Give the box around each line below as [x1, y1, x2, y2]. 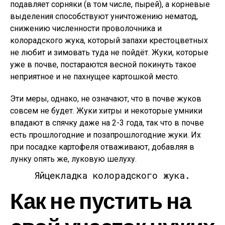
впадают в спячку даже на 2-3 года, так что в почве [10, 118, 204, 128]
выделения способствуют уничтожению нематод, [10, 12, 198, 21]
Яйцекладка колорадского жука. [35, 169, 190, 181]
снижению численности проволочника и [10, 24, 162, 33]
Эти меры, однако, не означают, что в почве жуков [10, 94, 201, 103]
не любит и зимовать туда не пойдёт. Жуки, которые [10, 48, 208, 57]
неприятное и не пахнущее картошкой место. [10, 72, 179, 81]
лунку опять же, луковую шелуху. [10, 154, 137, 164]
